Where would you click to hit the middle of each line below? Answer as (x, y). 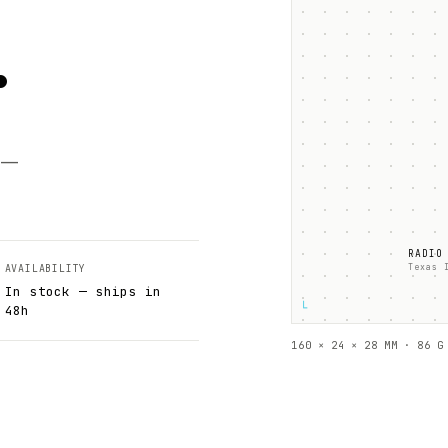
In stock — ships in (83, 291)
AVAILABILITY (45, 268)
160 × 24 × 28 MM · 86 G (367, 345)
